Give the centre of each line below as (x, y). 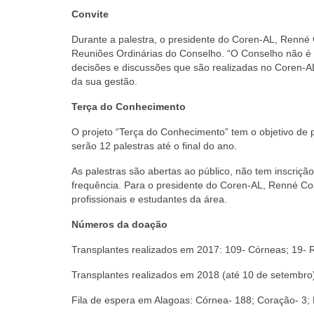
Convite (90, 14)
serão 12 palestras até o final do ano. (154, 145)
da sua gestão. (104, 81)
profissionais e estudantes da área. (149, 199)
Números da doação (120, 224)
